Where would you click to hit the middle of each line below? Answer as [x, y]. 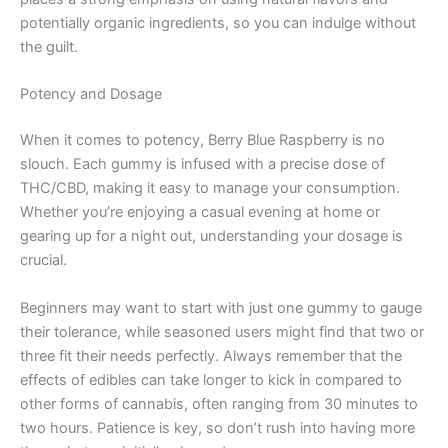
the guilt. [49, 47]
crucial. [43, 260]
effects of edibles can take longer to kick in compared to [211, 379]
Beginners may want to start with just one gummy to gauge [221, 307]
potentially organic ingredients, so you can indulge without [218, 23]
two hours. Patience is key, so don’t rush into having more [217, 427]
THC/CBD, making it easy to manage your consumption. [210, 188]
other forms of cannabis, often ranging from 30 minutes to [219, 403]
